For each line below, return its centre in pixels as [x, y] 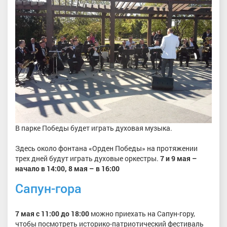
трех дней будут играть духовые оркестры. [88, 158]
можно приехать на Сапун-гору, [142, 214]
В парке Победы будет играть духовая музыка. [94, 128]
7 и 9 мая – [179, 158]
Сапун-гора [48, 188]
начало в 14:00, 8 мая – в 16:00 [67, 168]
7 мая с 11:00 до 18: [48, 214]
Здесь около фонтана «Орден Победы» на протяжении [106, 148]
